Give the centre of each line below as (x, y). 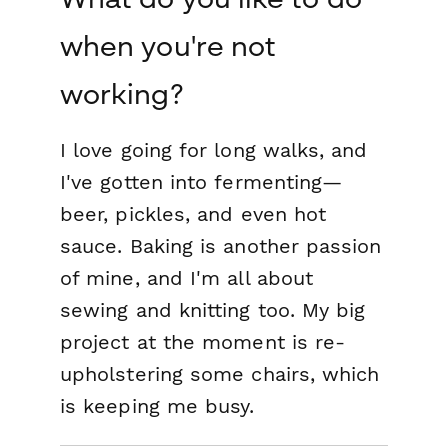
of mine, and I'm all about (187, 278)
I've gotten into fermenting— (201, 182)
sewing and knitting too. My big (213, 310)
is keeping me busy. (157, 406)
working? (121, 94)
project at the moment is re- (203, 342)
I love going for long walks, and (214, 150)
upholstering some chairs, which (220, 374)
